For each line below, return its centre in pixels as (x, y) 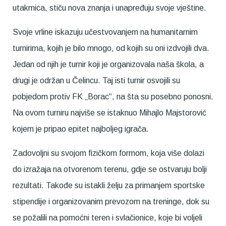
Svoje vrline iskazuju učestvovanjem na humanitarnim (105, 32)
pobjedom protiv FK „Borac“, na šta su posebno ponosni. (113, 97)
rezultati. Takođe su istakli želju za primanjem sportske (109, 186)
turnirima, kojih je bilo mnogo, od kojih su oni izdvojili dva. (111, 48)
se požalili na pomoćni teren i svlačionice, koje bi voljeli (107, 218)
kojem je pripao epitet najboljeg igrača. (81, 129)
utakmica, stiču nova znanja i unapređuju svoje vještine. (109, 8)
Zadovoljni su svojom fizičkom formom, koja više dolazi (108, 153)
